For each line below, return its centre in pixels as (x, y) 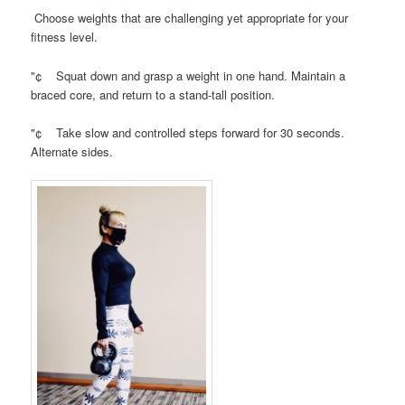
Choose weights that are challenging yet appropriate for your (190, 18)
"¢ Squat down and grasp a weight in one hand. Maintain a (188, 75)
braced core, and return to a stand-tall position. (153, 94)
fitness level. (65, 37)
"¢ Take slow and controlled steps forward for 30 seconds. (188, 132)
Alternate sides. (72, 151)
